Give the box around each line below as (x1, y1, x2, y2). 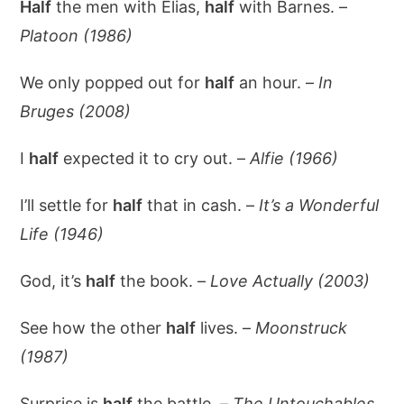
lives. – (196, 318, 256, 337)
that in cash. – (142, 196, 260, 215)
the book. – (115, 271, 211, 290)
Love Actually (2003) (210, 271, 371, 290)
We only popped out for (20, 73, 206, 92)
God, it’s (20, 271, 87, 290)
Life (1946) (20, 225, 105, 243)
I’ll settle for (20, 196, 114, 215)
